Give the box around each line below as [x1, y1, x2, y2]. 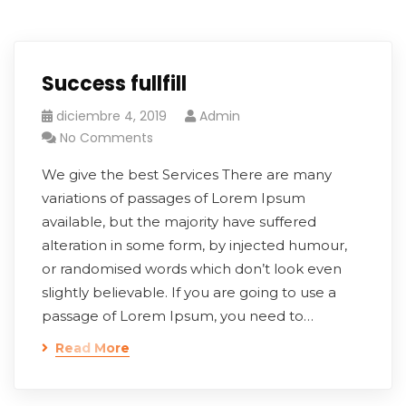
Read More [55, 340, 130, 356]
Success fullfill [42, 70, 187, 98]
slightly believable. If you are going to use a [42, 284, 336, 301]
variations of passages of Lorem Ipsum [42, 189, 305, 207]
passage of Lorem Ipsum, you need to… [42, 307, 314, 324]
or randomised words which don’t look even [42, 260, 342, 277]
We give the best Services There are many [42, 166, 332, 183]
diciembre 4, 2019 [56, 107, 167, 125]
